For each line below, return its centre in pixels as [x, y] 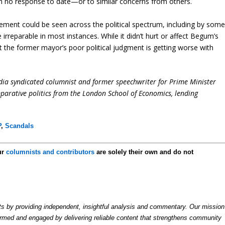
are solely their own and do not [144, 152]
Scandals [20, 126]
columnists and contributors [50, 152]
